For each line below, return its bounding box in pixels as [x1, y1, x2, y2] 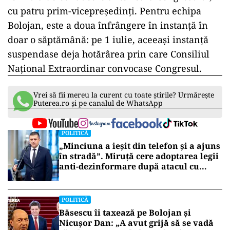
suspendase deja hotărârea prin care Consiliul [8, 48, 209, 60]
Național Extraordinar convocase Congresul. [8, 62, 202, 74]
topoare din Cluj [59, 171, 127, 182]
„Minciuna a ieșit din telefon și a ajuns [59, 140, 220, 151]
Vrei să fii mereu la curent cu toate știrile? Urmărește [33, 90, 214, 100]
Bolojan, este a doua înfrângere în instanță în [8, 19, 208, 31]
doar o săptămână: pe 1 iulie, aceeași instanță [8, 33, 208, 46]
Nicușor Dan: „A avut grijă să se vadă [59, 217, 214, 228]
